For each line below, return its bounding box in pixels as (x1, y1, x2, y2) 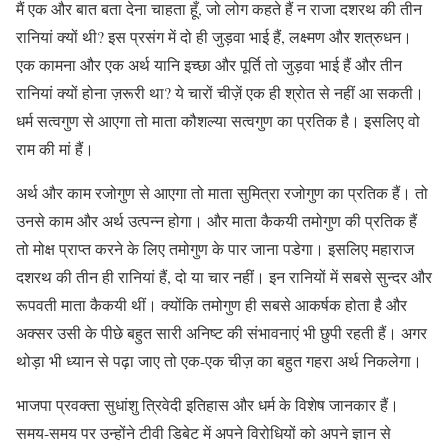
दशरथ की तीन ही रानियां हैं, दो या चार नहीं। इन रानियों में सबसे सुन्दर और (16, 265, 432, 287)
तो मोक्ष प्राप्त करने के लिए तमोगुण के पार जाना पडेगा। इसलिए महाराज (16, 237, 414, 259)
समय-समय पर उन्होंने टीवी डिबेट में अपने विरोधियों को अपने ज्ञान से (16, 421, 391, 443)
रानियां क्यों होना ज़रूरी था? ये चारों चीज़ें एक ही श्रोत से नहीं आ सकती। (16, 81, 424, 103)
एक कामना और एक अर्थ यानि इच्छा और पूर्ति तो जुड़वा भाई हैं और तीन (16, 53, 402, 75)
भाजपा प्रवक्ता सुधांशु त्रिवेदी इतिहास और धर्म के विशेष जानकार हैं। (16, 393, 399, 415)
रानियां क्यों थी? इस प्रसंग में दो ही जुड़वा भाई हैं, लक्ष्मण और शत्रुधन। (16, 25, 412, 47)
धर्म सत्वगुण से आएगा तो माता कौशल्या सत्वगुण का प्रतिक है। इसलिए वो (16, 109, 420, 131)
